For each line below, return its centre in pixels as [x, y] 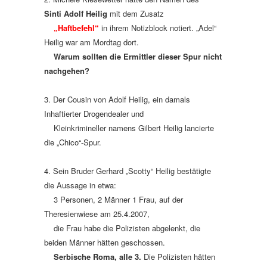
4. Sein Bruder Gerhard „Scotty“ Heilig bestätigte [128, 171]
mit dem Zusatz [137, 13]
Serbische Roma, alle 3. [99, 257]
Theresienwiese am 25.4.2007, [98, 214]
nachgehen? [67, 71]
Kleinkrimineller [76, 128]
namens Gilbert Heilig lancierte [161, 128]
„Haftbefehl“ [76, 28]
